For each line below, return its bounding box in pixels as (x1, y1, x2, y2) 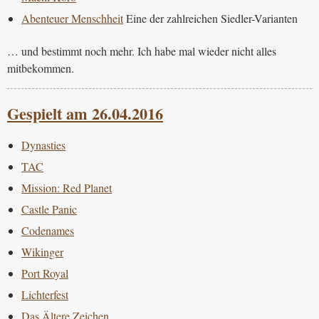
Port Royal (21, 266, 68, 281)
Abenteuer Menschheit (21, 10, 123, 26)
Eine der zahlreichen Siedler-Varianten (123, 10, 298, 26)
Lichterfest (21, 287, 68, 303)
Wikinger (21, 244, 63, 260)
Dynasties (21, 137, 66, 153)
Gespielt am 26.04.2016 (7, 102, 163, 126)
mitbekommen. (7, 60, 74, 75)
